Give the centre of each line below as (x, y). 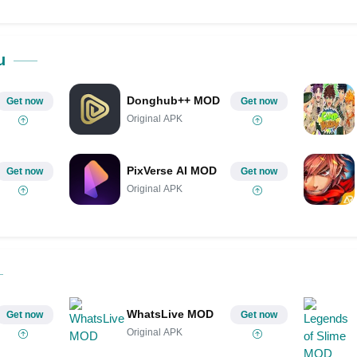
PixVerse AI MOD (171, 170)
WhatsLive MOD (170, 314)
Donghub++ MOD (173, 100)
